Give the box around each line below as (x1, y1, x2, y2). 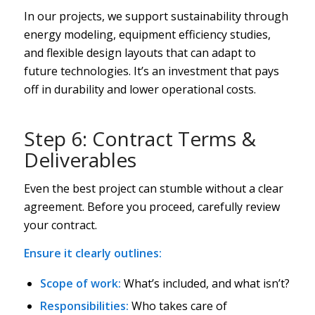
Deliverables (23, 146, 136, 173)
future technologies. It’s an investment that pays (23, 63, 279, 79)
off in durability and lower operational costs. (23, 81, 256, 97)
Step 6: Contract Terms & (23, 124, 256, 152)
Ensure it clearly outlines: (23, 245, 162, 262)
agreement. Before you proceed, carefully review (23, 199, 280, 215)
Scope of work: (39, 275, 121, 291)
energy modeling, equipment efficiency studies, (23, 26, 271, 42)
